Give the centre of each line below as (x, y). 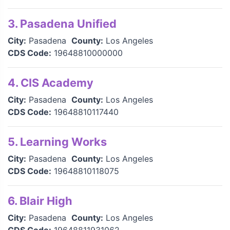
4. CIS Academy (51, 83)
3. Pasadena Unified (62, 24)
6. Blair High (40, 201)
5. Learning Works (57, 142)
